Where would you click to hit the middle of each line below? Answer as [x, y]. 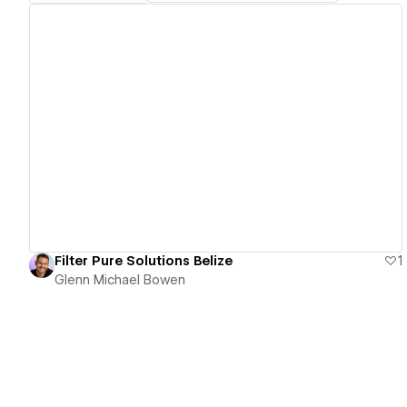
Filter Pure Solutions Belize [144, 261]
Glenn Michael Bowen [120, 280]
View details [208, 129]
